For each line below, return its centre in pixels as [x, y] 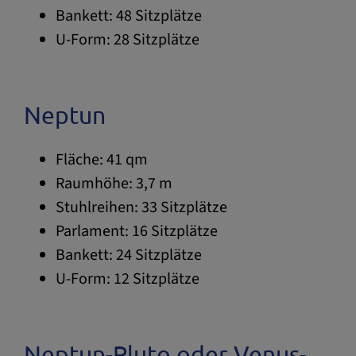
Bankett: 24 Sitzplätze [129, 255]
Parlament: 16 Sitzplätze [137, 231]
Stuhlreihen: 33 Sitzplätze [141, 207]
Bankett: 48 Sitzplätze [129, 15]
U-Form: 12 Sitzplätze [128, 279]
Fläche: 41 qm [102, 159]
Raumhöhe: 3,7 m [114, 183]
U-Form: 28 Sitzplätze [128, 39]
